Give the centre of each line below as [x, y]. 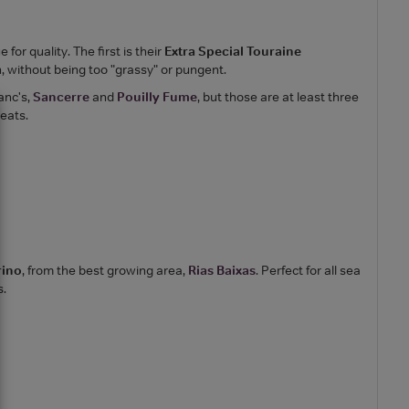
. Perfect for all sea [308, 270]
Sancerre [61, 96]
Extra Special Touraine [233, 51]
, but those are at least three [278, 96]
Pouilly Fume [157, 96]
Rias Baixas [222, 270]
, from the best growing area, [105, 270]
